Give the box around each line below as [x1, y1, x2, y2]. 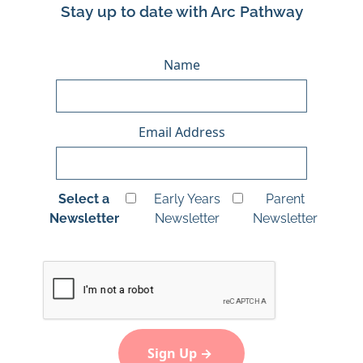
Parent [265, 190, 305, 207]
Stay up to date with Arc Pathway [60, 2, 303, 20]
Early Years [154, 190, 221, 207]
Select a [58, 190, 110, 207]
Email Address [138, 122, 225, 141]
